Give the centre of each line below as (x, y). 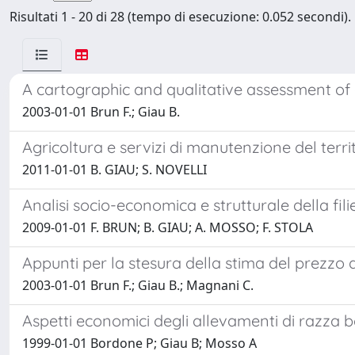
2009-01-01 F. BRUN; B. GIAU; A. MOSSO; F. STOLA (168, 227)
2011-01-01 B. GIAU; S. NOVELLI (115, 170)
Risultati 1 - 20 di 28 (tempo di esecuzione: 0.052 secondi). (180, 17)
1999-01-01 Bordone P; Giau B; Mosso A (139, 343)
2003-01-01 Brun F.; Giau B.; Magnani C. (138, 285)
